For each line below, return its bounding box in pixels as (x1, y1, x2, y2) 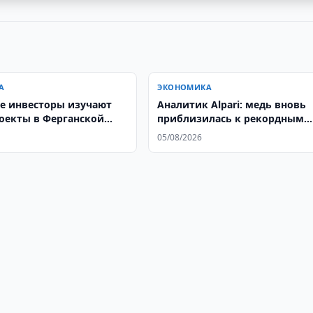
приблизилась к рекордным (157, 112, 305, 125)
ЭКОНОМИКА (157, 82, 212, 92)
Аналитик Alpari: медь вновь (157, 98, 307, 111)
